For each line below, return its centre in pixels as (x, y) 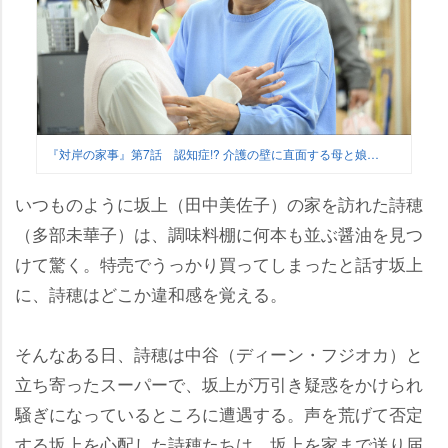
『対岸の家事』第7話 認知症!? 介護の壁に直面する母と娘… (212, 154)
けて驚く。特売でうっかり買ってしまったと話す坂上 (219, 264)
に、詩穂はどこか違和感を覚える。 (151, 294)
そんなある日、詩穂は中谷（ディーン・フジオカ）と (219, 354)
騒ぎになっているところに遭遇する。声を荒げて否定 (219, 414)
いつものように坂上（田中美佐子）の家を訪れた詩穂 (219, 204)
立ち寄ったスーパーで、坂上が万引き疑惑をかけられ (219, 384)
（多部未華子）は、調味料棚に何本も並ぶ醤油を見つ (219, 234)
